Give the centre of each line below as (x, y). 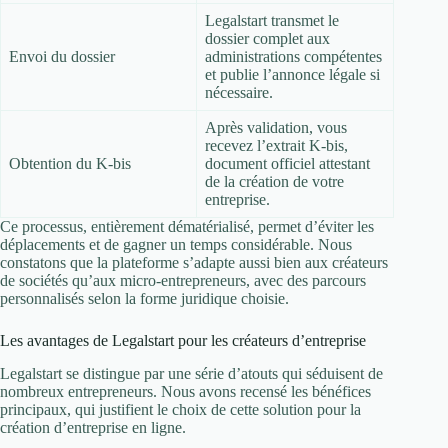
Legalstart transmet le (272, 20)
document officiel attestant (287, 163)
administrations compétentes (293, 56)
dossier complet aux (267, 38)
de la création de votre (274, 181)
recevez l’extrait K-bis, (276, 145)
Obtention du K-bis (70, 163)
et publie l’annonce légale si (292, 74)
